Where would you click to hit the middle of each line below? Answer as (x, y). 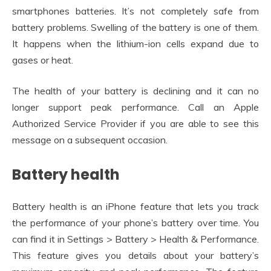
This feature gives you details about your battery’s (135, 256)
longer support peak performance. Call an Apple (135, 107)
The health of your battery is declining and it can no (135, 90)
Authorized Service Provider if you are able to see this (135, 123)
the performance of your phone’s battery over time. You (135, 223)
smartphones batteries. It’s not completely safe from (135, 11)
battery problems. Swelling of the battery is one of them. (135, 27)
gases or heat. (43, 60)
